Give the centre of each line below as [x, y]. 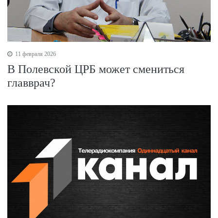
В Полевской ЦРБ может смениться [96, 69]
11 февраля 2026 [35, 54]
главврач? [31, 82]
